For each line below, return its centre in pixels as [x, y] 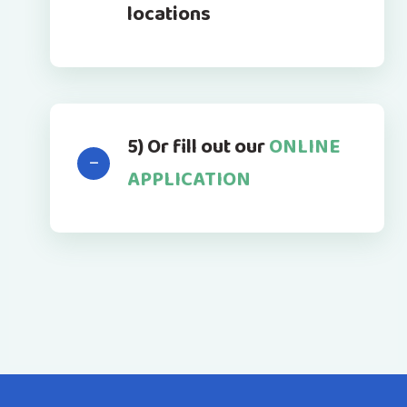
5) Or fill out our [198, 147]
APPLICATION [189, 180]
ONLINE [304, 147]
